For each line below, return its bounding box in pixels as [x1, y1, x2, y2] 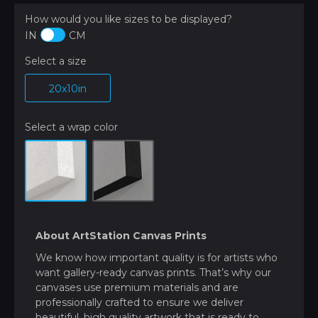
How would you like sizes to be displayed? [25, 13, 232, 26]
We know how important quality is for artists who [35, 251, 278, 265]
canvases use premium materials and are [35, 281, 238, 295]
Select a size [25, 55, 87, 68]
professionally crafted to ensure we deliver [35, 296, 243, 309]
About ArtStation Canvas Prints [35, 229, 207, 243]
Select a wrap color [25, 121, 118, 134]
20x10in [48, 82, 87, 96]
